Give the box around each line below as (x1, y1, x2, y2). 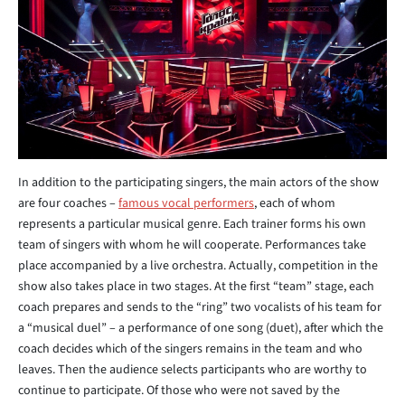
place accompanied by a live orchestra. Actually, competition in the (18, 257, 378, 276)
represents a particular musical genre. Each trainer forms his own (18, 215, 366, 234)
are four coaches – (18, 194, 118, 213)
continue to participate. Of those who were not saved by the (18, 381, 340, 400)
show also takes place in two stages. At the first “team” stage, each (18, 278, 374, 297)
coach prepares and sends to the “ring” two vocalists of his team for (18, 298, 381, 317)
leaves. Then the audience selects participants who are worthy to (18, 361, 367, 380)
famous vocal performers (118, 194, 254, 213)
